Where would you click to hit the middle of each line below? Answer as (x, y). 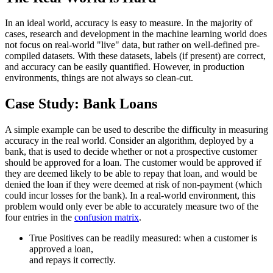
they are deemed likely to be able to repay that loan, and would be (131, 174)
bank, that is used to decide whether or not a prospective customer (131, 152)
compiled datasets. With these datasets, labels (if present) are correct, (135, 56)
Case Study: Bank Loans (81, 104)
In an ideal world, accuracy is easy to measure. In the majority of (129, 23)
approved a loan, (61, 249)
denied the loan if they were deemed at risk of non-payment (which (133, 185)
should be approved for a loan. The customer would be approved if (133, 163)
